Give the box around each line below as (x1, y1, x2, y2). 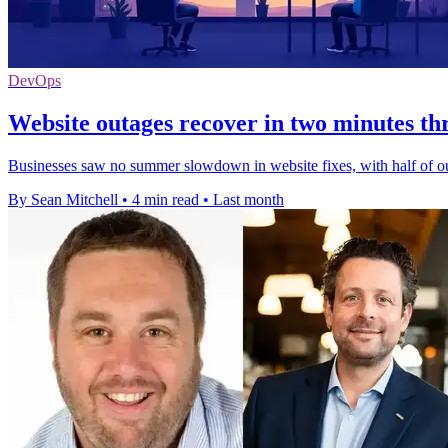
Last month (213, 191, 284, 209)
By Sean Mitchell (8, 191, 118, 209)
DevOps (8, 72, 61, 90)
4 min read (132, 191, 199, 209)
